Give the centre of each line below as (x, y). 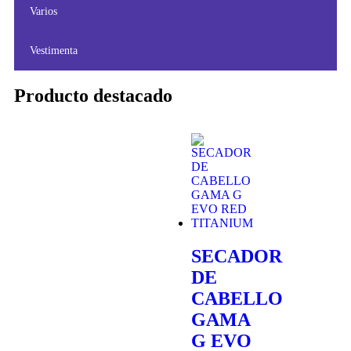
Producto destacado (93, 95)
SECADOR (237, 256)
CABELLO (237, 298)
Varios (43, 11)
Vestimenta (54, 50)
